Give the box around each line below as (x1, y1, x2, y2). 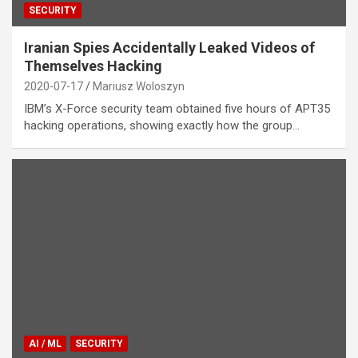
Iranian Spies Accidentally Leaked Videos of (24, 39, 315, 57)
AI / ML (29, 337, 62, 349)
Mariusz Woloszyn (93, 80, 185, 93)
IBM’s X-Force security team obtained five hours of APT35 (24, 101, 330, 117)
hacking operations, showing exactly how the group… (24, 118, 300, 133)
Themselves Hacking (24, 58, 162, 75)
